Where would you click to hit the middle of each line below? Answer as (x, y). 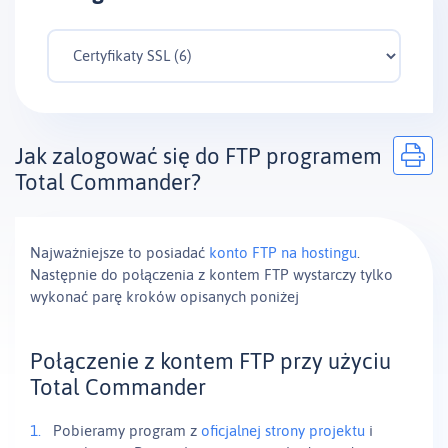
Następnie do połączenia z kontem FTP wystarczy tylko (211, 274)
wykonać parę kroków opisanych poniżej (164, 296)
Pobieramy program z (127, 430)
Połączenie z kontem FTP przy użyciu (210, 360)
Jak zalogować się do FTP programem (198, 155)
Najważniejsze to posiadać (119, 252)
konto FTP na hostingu (283, 252)
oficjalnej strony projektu (283, 430)
